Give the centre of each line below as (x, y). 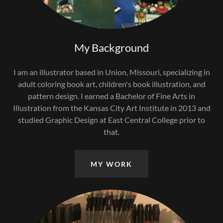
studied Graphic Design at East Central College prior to (111, 120)
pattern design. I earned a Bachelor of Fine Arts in (111, 96)
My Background (111, 48)
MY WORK (111, 164)
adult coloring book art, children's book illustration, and (111, 84)
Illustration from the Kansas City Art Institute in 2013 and (111, 108)
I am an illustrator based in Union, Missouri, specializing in (111, 72)
